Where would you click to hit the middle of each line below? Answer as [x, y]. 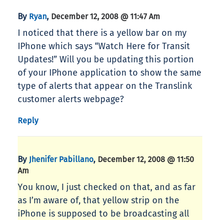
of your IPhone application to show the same [110, 73]
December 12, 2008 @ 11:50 [146, 160]
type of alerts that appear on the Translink [105, 86]
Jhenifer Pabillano [61, 160]
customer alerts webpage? [71, 99]
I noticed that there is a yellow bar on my [102, 33]
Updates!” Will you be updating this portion [106, 60]
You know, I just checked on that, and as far [107, 187]
